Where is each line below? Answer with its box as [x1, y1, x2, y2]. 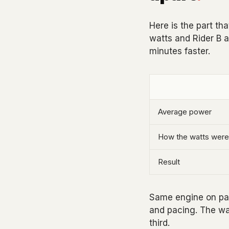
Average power [158, 107, 212, 117]
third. [149, 218, 170, 228]
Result [158, 157, 180, 167]
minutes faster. [149, 46, 210, 56]
